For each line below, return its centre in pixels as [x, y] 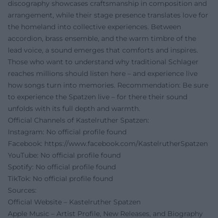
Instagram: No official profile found [67, 132]
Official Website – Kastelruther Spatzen [74, 202]
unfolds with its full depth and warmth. [74, 109]
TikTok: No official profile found [60, 179]
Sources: [22, 191]
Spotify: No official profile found [62, 167]
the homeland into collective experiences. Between [94, 27]
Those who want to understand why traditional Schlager [103, 62]
